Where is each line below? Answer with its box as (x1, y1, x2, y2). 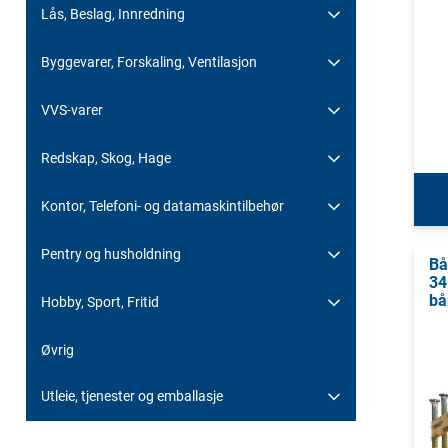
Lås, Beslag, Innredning (41, 5, 185, 22)
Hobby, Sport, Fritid (41, 293, 159, 310)
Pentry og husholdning (41, 245, 181, 262)
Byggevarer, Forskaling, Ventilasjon (41, 53, 257, 70)
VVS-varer (41, 101, 103, 118)
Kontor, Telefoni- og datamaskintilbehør (41, 197, 284, 214)
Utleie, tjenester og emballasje (41, 387, 223, 404)
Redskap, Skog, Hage (41, 149, 171, 166)
